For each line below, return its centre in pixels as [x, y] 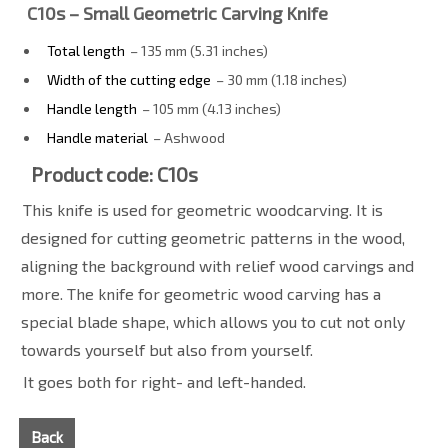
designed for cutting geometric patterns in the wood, [212, 237]
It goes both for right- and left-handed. [164, 381]
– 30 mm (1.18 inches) [279, 79]
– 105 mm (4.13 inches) [209, 108]
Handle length [91, 108]
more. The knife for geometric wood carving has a [200, 293]
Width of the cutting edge [128, 79]
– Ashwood [187, 137]
